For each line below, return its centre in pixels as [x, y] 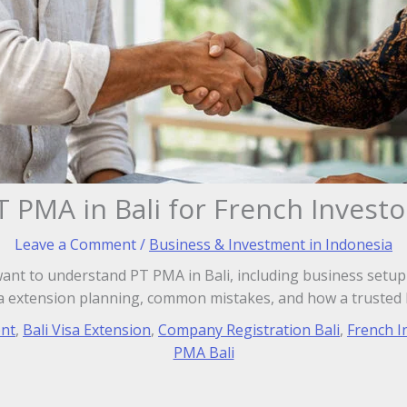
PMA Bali [203, 352]
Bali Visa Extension [87, 330]
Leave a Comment [75, 244]
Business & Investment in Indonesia [271, 244]
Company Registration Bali [249, 330]
